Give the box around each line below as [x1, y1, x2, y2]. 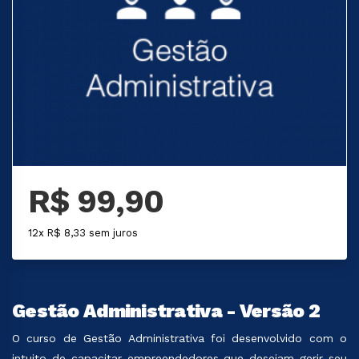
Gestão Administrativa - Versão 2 [12, 300, 320, 322]
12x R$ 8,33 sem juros [28, 227, 138, 239]
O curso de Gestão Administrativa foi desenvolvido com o [12, 332, 347, 345]
